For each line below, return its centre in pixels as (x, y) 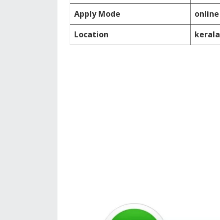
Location (91, 34)
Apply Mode (97, 14)
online (207, 14)
